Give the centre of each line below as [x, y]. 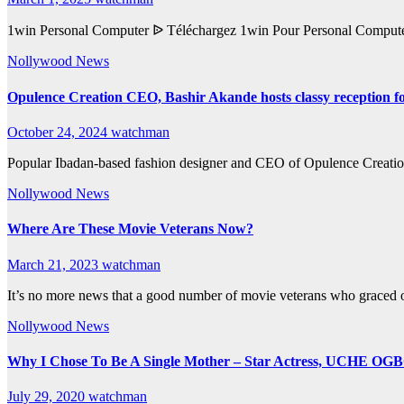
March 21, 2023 [55, 264]
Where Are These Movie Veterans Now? [130, 229]
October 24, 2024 [59, 132]
